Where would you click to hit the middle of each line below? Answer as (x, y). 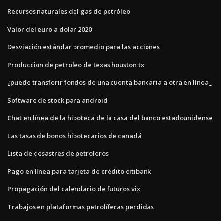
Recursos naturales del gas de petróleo (69, 11)
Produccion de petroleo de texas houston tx (76, 64)
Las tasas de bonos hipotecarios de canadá (74, 135)
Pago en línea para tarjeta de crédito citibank (79, 171)
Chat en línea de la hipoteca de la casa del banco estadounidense (110, 118)
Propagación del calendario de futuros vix (74, 189)
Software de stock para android (57, 100)
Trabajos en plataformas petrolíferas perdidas (81, 206)
